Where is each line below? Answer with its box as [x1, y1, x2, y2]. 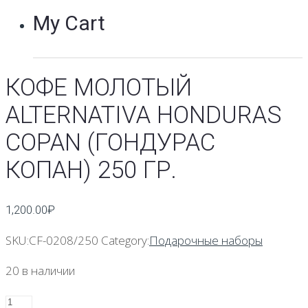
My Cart [33, 11, 105, 35]
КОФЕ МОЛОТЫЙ [5, 74, 192, 102]
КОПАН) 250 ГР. [5, 156, 177, 185]
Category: [101, 232, 149, 248]
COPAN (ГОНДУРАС [5, 129, 215, 157]
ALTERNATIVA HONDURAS [5, 101, 282, 130]
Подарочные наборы [149, 232, 263, 248]
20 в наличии [5, 262, 75, 278]
